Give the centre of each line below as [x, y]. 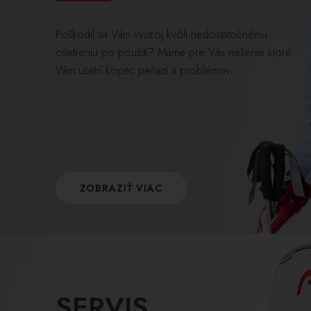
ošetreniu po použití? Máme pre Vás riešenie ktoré [174, 52]
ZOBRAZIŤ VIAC [121, 188]
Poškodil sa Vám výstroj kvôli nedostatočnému [161, 34]
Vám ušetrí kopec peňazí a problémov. [144, 70]
